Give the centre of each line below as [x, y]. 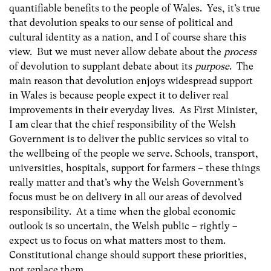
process [240, 51]
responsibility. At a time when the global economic [122, 211]
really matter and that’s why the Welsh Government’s [126, 182]
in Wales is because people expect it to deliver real [119, 95]
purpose [212, 66]
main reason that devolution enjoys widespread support [131, 80]
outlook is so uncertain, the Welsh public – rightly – [123, 226]
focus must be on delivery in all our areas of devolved [126, 197]
